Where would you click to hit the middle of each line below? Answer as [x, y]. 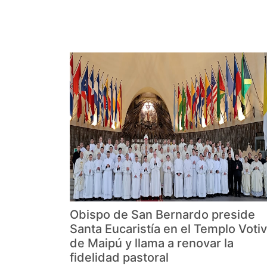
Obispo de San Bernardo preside [162, 215]
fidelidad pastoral [119, 258]
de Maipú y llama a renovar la [152, 243]
